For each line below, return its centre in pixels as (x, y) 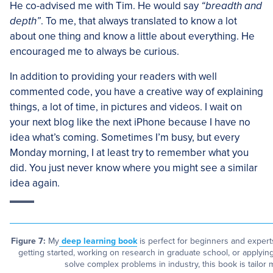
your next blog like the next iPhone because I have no (130, 122)
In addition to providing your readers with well (113, 76)
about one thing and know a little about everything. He (132, 36)
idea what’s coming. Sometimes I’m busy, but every (125, 137)
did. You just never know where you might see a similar (134, 168)
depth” (25, 21)
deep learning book (98, 241)
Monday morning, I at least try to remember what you (129, 153)
